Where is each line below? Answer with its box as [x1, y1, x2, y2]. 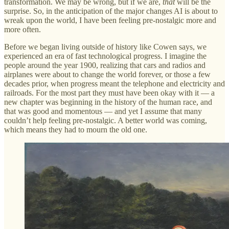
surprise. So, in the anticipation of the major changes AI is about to [4, 6, 218, 15]
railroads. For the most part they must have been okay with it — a [4, 88, 215, 97]
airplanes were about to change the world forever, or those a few [4, 70, 211, 79]
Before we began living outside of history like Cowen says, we [4, 42, 207, 51]
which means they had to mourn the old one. [4, 125, 147, 134]
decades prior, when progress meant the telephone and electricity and [4, 79, 225, 88]
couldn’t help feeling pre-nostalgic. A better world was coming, [4, 116, 207, 125]
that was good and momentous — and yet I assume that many [4, 106, 202, 116]
